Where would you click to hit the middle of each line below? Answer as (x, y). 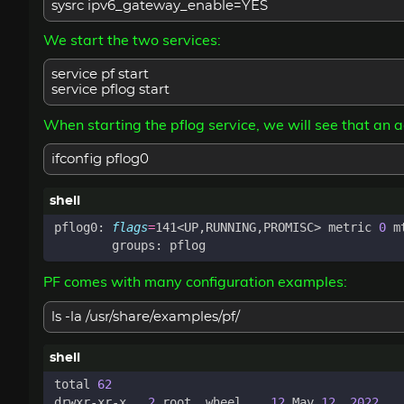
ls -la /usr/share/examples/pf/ (146, 317)
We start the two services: (132, 40)
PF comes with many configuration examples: (195, 282)
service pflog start (110, 90)
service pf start (100, 75)
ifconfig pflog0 (100, 159)
